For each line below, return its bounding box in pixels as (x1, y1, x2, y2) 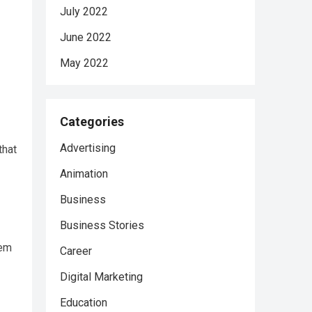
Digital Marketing (60, 270, 143, 283)
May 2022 (60, 56, 109, 70)
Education (60, 296, 107, 309)
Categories (60, 114, 124, 129)
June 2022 (60, 31, 111, 44)
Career (60, 244, 92, 258)
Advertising (60, 141, 116, 155)
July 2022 (60, 5, 108, 18)
